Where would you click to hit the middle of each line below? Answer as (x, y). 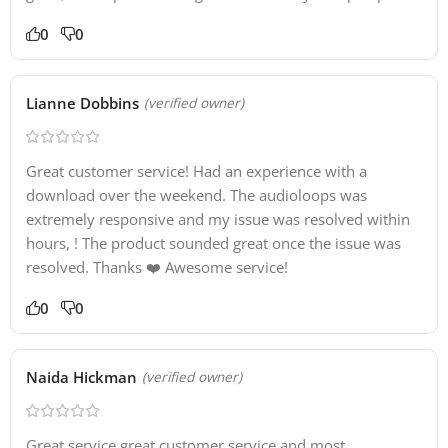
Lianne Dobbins (82, 103)
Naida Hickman (81, 377)
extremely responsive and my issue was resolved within (218, 219)
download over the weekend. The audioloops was (196, 195)
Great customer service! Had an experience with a (196, 171)
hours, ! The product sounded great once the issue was (213, 243)
